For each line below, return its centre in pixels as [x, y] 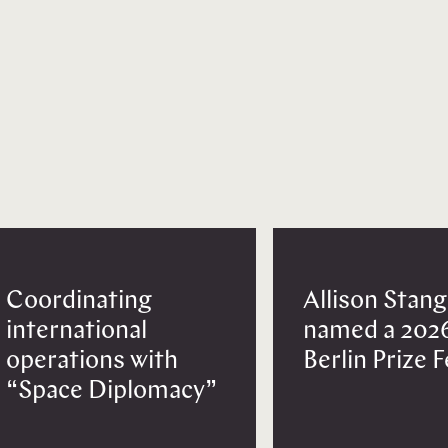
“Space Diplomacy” [111, 392]
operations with [91, 362]
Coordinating [78, 302]
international [76, 332]
